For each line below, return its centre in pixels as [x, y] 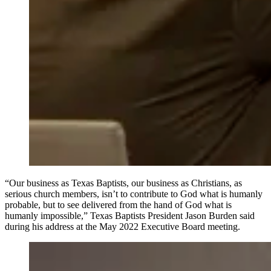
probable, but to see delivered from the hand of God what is [118, 204]
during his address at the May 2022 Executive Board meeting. [122, 226]
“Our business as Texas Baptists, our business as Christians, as [123, 183]
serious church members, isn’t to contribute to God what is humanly [134, 194]
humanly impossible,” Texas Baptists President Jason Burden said [130, 215]
